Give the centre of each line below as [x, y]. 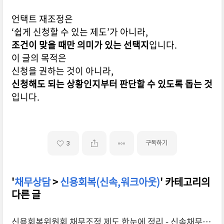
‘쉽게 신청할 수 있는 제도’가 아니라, [79, 32]
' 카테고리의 [185, 182]
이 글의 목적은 [39, 58]
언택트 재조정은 [42, 19]
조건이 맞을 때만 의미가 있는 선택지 [80, 45]
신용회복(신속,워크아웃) [110, 182]
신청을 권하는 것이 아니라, [62, 71]
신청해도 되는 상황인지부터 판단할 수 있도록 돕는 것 [112, 84]
